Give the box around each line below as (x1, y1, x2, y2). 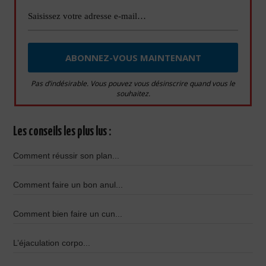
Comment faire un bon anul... (13, 180, 123, 190)
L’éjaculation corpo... (13, 238, 91, 248)
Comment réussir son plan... (13, 151, 120, 161)
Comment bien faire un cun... (13, 209, 123, 219)
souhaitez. (116, 88, 150, 99)
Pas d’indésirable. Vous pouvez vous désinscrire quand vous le (31, 78, 235, 88)
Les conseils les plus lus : (13, 126, 112, 138)
